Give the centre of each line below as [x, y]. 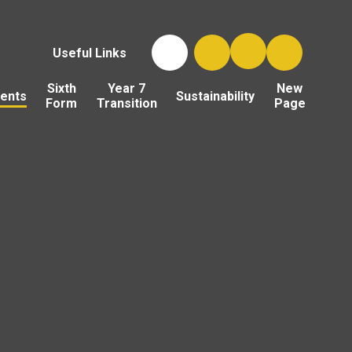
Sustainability [216, 96]
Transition [126, 104]
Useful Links [89, 53]
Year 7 [127, 89]
